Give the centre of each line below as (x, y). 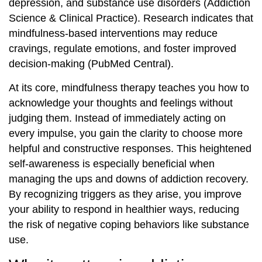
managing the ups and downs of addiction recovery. (129, 179)
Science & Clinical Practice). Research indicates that (131, 18)
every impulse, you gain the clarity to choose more (126, 133)
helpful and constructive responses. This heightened (130, 148)
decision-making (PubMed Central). (91, 64)
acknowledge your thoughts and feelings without (121, 103)
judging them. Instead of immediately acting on (117, 118)
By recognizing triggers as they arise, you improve (125, 194)
